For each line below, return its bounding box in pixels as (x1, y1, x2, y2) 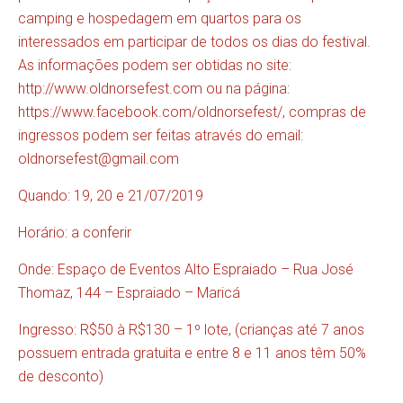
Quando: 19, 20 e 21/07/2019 (18, 187, 203, 205)
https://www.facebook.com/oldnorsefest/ (18, 103, 282, 121)
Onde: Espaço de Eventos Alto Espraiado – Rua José (18, 261, 354, 279)
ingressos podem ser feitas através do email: (18, 127, 303, 145)
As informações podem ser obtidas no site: (18, 57, 291, 75)
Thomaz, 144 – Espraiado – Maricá (18, 284, 240, 302)
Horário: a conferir (18, 224, 131, 242)
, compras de (282, 103, 366, 121)
